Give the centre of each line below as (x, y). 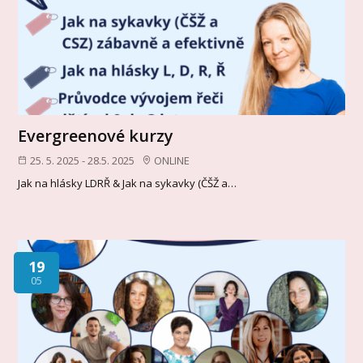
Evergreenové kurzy (96, 135)
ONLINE (172, 160)
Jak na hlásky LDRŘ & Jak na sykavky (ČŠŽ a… (128, 183)
